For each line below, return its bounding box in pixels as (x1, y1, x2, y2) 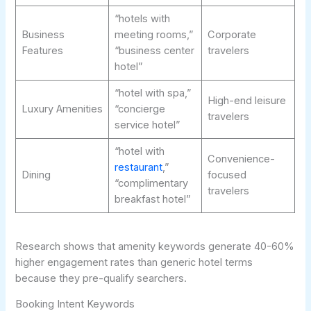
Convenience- (207, 153, 275, 166)
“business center (114, 44, 194, 58)
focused (207, 169, 246, 182)
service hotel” (114, 119, 180, 132)
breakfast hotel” (114, 193, 190, 206)
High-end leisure (207, 94, 286, 108)
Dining (21, 169, 51, 182)
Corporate (207, 28, 256, 42)
